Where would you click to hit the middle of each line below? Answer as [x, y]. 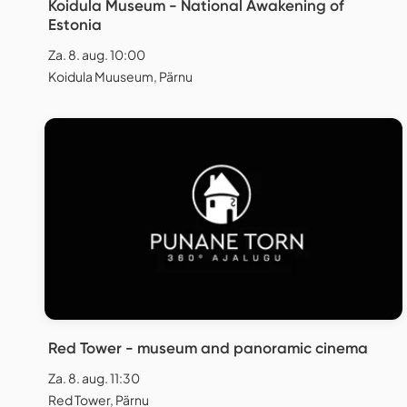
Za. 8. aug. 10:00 [97, 55]
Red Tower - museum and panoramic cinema [208, 347]
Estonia [75, 25]
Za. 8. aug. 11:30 [94, 377]
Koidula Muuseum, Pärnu [120, 77]
